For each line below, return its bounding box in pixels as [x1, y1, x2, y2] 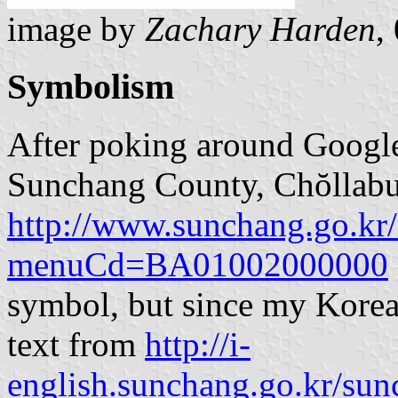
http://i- [145, 324, 251, 363]
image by [7, 10, 145, 49]
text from [7, 324, 145, 363]
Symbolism [7, 67, 174, 107]
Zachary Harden [145, 10, 376, 49]
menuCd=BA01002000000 [7, 244, 388, 283]
